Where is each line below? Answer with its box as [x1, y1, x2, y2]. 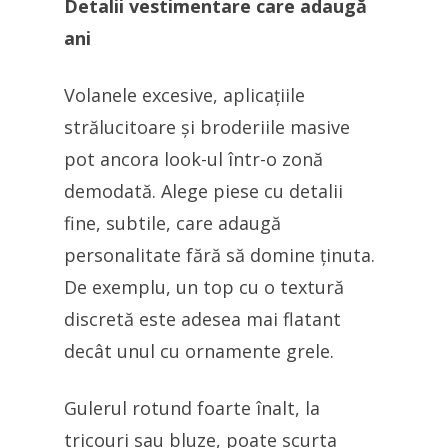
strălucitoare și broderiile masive [64, 115, 350, 139]
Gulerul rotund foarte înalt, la [64, 396, 320, 420]
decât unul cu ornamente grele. [64, 339, 334, 363]
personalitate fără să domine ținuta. [64, 243, 375, 267]
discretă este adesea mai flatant [64, 307, 341, 331]
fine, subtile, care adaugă [64, 211, 281, 235]
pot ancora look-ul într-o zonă [64, 147, 323, 171]
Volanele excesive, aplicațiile [64, 83, 305, 107]
